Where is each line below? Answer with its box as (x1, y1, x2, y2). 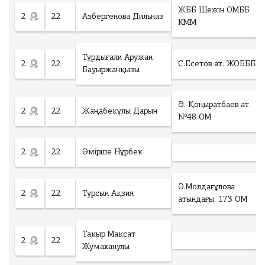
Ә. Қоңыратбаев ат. (178, 101, 251, 109)
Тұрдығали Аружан (82, 53, 153, 62)
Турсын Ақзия (82, 189, 134, 198)
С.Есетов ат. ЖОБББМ (178, 59, 262, 69)
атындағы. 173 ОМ (178, 195, 247, 204)
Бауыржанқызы (82, 66, 140, 75)
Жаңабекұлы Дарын (82, 106, 157, 116)
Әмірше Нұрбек (82, 148, 143, 157)
